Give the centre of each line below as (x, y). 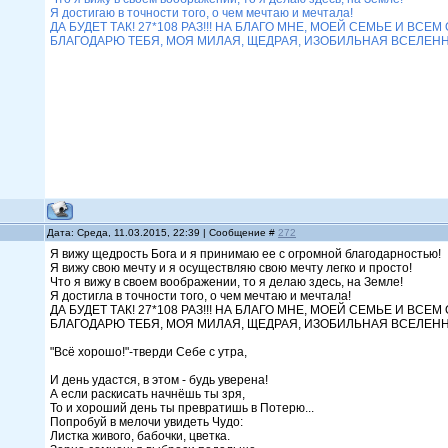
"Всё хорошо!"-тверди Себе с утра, (153, 352)
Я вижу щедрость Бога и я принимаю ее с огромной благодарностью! (247, 254)
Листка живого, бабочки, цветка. (142, 436)
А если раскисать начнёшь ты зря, (149, 394)
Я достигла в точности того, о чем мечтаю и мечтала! (202, 296)
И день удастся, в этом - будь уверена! (164, 380)
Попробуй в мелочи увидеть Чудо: (148, 422)
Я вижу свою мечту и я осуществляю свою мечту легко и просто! (233, 268)
